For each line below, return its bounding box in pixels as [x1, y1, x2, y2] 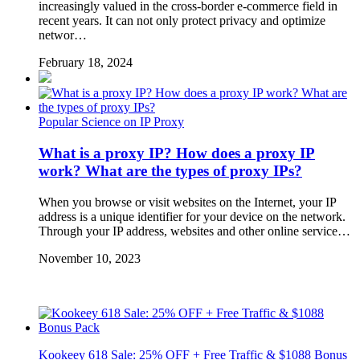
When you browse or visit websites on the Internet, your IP [39, 194, 336, 209]
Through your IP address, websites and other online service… [39, 223, 350, 238]
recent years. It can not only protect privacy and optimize [39, 14, 325, 28]
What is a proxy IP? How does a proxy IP [39, 145, 315, 162]
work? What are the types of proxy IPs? [39, 162, 302, 179]
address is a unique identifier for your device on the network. [39, 209, 346, 223]
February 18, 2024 [39, 55, 133, 70]
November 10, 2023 [39, 251, 141, 265]
